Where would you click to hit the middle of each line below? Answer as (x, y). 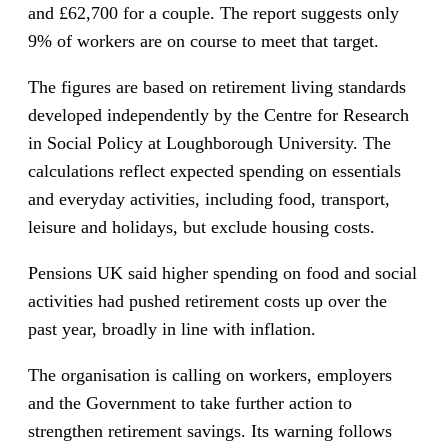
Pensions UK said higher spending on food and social (222, 272)
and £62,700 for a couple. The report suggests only (213, 12)
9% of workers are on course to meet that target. (203, 40)
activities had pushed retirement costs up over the (207, 300)
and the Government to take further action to (190, 402)
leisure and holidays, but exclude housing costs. (201, 226)
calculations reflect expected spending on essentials (214, 170)
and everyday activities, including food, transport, (209, 198)
